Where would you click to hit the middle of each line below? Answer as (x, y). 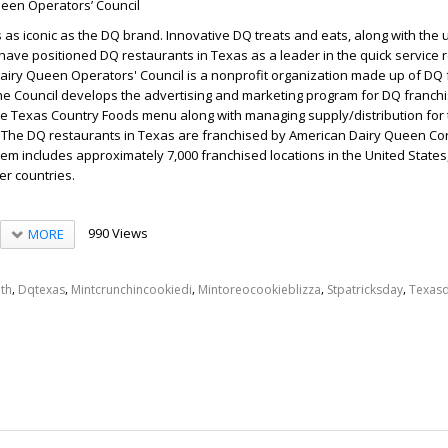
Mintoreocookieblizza (259, 290)
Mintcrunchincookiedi (131, 290)
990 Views (117, 233)
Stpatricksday (365, 290)
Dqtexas (41, 290)
